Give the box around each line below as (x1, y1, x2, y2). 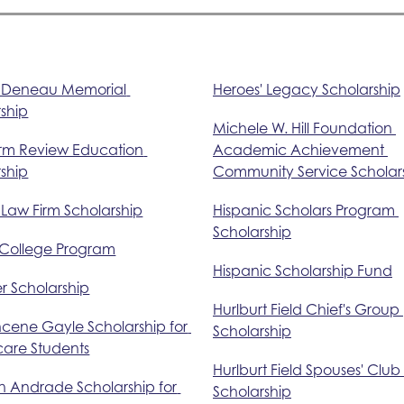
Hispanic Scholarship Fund (212, 261, 392, 280)
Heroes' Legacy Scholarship (212, 79, 400, 98)
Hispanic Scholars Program (212, 200, 395, 219)
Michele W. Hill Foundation (212, 118, 392, 137)
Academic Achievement (212, 140, 384, 159)
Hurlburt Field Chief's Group (212, 299, 399, 318)
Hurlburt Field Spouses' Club (212, 360, 400, 379)
